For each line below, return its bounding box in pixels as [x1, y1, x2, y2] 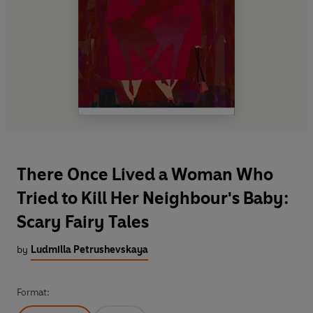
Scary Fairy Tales [17, 211, 149, 232]
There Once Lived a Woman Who [17, 163, 273, 184]
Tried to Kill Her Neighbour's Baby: [17, 187, 289, 208]
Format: [17, 286, 50, 298]
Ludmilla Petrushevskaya [31, 243, 148, 256]
